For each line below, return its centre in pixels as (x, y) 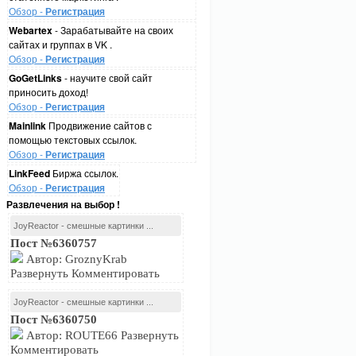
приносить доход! (48, 92)
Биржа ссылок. (84, 173)
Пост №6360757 (54, 243)
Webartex (31, 30)
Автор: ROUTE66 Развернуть (101, 335)
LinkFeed (29, 173)
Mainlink (27, 126)
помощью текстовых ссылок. (73, 139)
